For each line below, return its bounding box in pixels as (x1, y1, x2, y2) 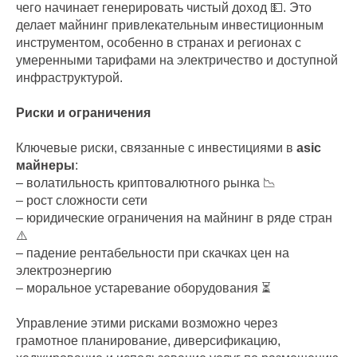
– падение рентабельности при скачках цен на (16, 246, 289, 260)
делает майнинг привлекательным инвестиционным (16, 18, 324, 32)
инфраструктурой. (16, 71, 123, 84)
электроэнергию (16, 264, 112, 277)
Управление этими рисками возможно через (16, 316, 277, 330)
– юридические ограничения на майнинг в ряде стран (16, 211, 332, 225)
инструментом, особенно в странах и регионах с (16, 36, 301, 49)
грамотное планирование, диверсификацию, (16, 334, 280, 347)
